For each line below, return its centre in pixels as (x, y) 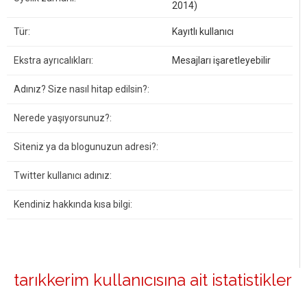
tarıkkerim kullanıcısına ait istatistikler (153, 280)
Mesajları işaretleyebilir (221, 60)
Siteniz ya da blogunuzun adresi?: (86, 147)
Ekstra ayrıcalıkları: (53, 60)
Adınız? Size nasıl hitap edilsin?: (82, 89)
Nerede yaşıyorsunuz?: (63, 118)
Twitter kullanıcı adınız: (63, 175)
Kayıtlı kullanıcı (203, 32)
